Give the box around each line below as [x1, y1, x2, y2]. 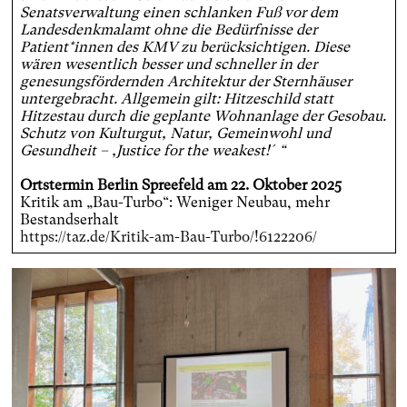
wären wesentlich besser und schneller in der [19, 55, 317, 74]
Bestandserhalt [19, 211, 119, 229]
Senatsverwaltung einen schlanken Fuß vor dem [19, 4, 338, 22]
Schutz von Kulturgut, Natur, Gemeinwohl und [19, 124, 331, 143]
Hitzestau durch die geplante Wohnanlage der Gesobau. [19, 107, 386, 125]
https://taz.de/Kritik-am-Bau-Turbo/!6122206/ [19, 228, 317, 246]
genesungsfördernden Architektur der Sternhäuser [19, 73, 352, 91]
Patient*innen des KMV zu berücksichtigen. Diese [19, 38, 350, 56]
